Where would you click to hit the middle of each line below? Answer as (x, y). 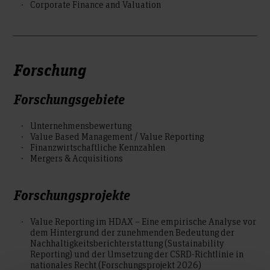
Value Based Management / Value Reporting (117, 137)
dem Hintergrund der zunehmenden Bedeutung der (132, 232)
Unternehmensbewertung (81, 126)
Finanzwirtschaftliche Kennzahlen (98, 147)
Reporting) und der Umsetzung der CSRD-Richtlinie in (137, 254)
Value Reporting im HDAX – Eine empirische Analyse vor (143, 221)
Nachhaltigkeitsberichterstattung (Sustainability (127, 243)
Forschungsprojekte (72, 195)
